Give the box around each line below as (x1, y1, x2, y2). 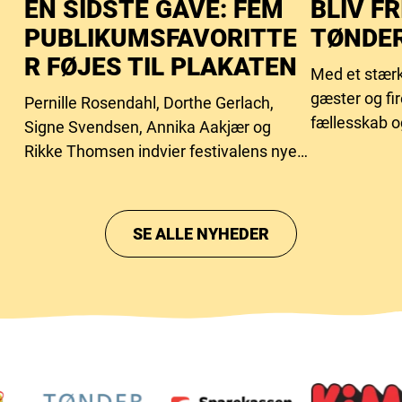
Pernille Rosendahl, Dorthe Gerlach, (24, 93, 274, 112)
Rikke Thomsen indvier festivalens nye (24, 142, 297, 161)
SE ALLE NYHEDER (133, 223, 269, 243)
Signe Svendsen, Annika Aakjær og (24, 118, 271, 136)
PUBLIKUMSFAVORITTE (24, 23, 297, 53)
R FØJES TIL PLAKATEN (24, 52, 297, 82)
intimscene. (24, 166, 108, 185)
